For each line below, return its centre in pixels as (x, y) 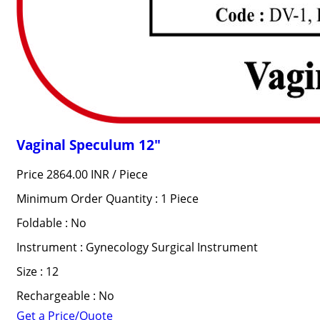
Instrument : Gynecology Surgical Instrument (137, 247)
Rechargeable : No (65, 296)
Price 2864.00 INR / (67, 174)
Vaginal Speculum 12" (88, 145)
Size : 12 (37, 271)
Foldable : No (51, 223)
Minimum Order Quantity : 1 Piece (107, 199)
